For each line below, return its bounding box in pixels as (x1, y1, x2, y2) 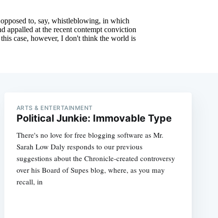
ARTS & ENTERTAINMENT (16, 104, 93, 111)
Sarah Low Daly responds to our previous (16, 141, 143, 151)
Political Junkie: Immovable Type (16, 112, 172, 124)
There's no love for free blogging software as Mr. (16, 129, 163, 140)
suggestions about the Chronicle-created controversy (16, 153, 175, 163)
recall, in (16, 176, 43, 186)
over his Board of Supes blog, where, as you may (16, 164, 165, 175)
